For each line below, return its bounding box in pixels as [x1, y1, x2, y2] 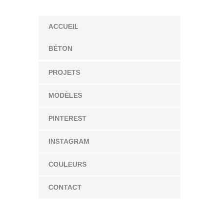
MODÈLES [48, 91, 82, 100]
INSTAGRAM [48, 137, 89, 146]
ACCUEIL [48, 22, 79, 31]
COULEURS [48, 160, 87, 169]
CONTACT [48, 183, 82, 192]
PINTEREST [48, 114, 87, 123]
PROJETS [48, 68, 80, 77]
